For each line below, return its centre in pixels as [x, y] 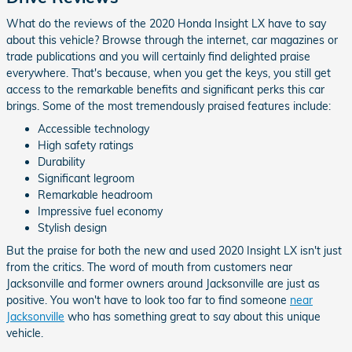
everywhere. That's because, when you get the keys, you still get [169, 73]
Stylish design [72, 227]
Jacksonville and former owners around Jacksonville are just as [163, 283]
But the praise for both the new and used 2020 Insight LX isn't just [174, 250]
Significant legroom [86, 178]
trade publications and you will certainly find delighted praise [158, 56]
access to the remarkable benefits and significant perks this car [165, 89]
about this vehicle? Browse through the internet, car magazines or [172, 40]
